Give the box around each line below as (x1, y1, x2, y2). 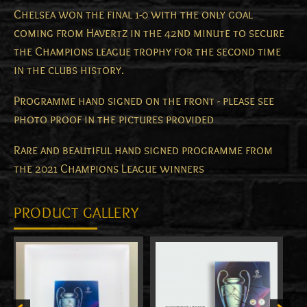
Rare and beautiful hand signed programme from (14, 143, 273, 158)
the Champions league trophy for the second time (14, 45, 281, 60)
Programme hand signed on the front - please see (14, 94, 274, 109)
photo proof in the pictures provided (14, 112, 214, 127)
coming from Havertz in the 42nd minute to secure (14, 26, 284, 41)
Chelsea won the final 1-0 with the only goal (14, 8, 253, 23)
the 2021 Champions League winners (14, 162, 204, 177)
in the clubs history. (14, 63, 124, 78)
